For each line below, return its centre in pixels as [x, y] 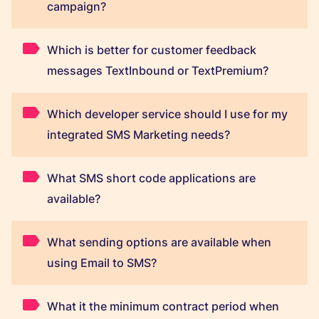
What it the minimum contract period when [163, 306]
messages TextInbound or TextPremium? [157, 70]
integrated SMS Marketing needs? [138, 134]
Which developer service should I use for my [167, 114]
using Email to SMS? [101, 262]
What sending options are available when [159, 242]
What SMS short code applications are [151, 178]
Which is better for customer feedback [151, 49]
